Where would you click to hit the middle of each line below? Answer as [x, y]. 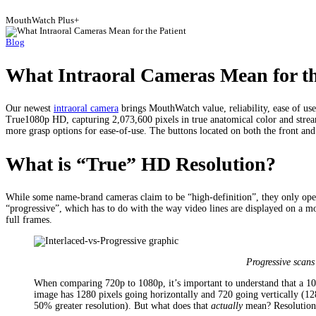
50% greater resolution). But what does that [122, 305]
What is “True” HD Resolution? [141, 164]
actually [228, 305]
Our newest [30, 108]
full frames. [29, 219]
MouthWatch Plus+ [42, 20]
